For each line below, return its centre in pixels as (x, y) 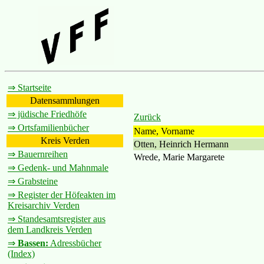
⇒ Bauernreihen (38, 154)
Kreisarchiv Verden (44, 205)
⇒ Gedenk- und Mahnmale (58, 168)
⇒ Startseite (29, 88)
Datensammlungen (65, 100)
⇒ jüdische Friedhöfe (47, 114)
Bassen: (33, 243)
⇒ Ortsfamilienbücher (48, 128)
